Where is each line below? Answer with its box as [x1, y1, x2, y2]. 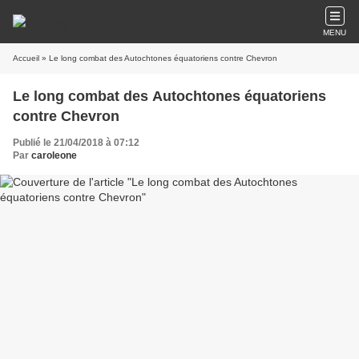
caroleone [31, 150, 77, 161]
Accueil [13, 54, 39, 63]
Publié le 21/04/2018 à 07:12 [13, 137, 139, 148]
